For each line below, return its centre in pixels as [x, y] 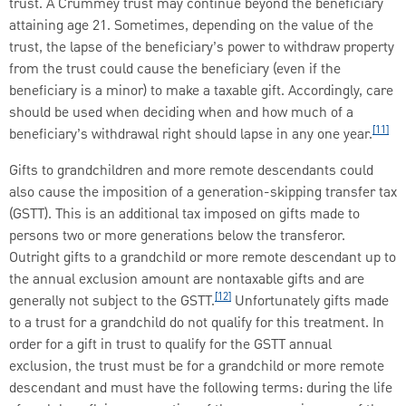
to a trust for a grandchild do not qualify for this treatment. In [197, 323]
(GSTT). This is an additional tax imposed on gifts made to [184, 214]
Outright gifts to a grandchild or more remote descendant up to [203, 258]
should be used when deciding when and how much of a [181, 113]
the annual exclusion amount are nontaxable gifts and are [187, 280]
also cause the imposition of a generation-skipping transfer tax [203, 193]
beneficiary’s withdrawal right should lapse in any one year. [191, 135]
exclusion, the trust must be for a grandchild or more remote [197, 367]
